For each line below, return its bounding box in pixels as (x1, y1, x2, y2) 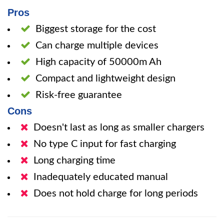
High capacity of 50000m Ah (35, 57, 161, 67)
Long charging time (33, 155, 115, 165)
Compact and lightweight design (35, 73, 175, 83)
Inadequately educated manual (33, 172, 168, 182)
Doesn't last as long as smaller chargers (33, 122, 204, 132)
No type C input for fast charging (33, 139, 176, 149)
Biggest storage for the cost (35, 24, 156, 34)
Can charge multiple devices (35, 40, 158, 50)
